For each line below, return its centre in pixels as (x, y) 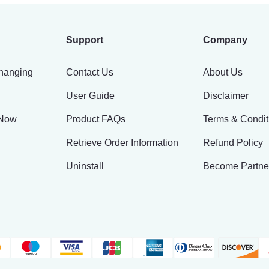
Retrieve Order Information (122, 143)
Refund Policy (233, 143)
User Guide (90, 96)
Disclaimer (226, 96)
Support (85, 40)
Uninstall (85, 166)
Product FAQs (96, 119)
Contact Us (90, 72)
